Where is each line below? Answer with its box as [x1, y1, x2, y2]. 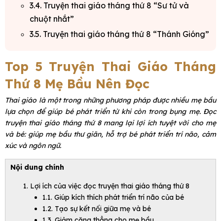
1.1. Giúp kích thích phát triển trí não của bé [42, 193, 184, 202]
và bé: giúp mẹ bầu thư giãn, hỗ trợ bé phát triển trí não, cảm [5, 130, 216, 139]
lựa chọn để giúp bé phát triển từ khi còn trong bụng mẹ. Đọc [5, 107, 216, 116]
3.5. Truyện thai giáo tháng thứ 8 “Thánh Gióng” [30, 29, 209, 39]
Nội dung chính [10, 163, 64, 172]
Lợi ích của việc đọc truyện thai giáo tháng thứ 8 [30, 182, 189, 191]
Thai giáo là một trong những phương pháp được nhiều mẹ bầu [5, 96, 216, 105]
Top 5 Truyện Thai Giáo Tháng [5, 59, 216, 74]
